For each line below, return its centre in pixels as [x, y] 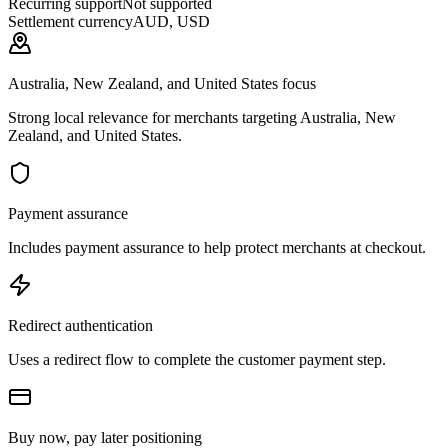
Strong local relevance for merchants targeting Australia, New [202, 118]
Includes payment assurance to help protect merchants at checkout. [217, 248]
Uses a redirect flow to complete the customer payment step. [197, 360]
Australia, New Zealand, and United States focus [162, 84]
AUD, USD [171, 22]
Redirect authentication [80, 326]
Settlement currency [70, 22]
